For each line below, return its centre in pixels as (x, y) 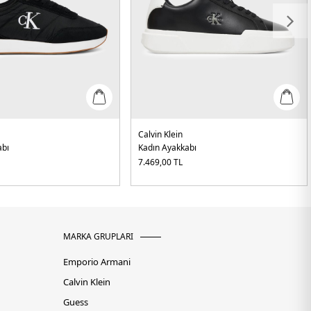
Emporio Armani (97, 262)
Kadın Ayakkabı (168, 148)
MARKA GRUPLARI (98, 237)
